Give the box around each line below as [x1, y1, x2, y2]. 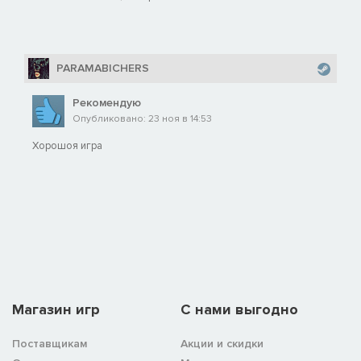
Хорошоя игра [32, 139, 102, 153]
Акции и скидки [180, 337, 263, 351]
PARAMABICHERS [56, 61, 149, 76]
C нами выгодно [180, 301, 298, 319]
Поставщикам [12, 337, 87, 351]
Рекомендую [73, 96, 141, 110]
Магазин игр [12, 301, 100, 319]
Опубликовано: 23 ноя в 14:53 [73, 113, 212, 126]
